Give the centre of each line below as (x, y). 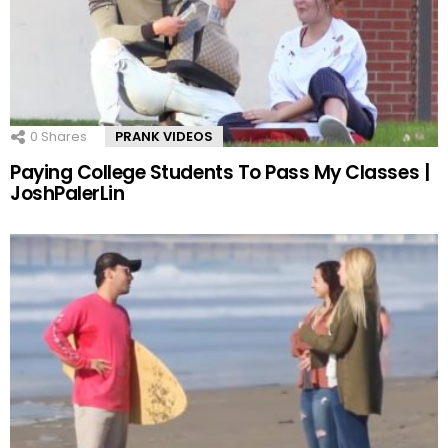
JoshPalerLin (67, 193)
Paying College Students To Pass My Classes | (220, 172)
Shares (62, 137)
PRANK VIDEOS (164, 137)
